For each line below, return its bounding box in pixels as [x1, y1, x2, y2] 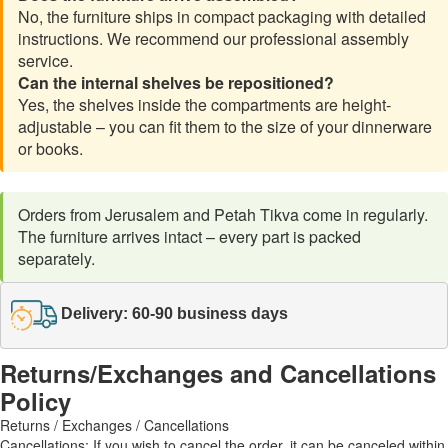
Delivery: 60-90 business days [61, 305, 288, 323]
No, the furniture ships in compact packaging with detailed [18, 4, 426, 28]
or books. [18, 136, 83, 160]
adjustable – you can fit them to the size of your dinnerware [18, 114, 432, 138]
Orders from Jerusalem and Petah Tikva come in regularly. [18, 202, 428, 226]
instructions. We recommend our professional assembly [18, 26, 409, 50]
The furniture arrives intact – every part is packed [18, 224, 361, 248]
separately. [18, 246, 95, 270]
